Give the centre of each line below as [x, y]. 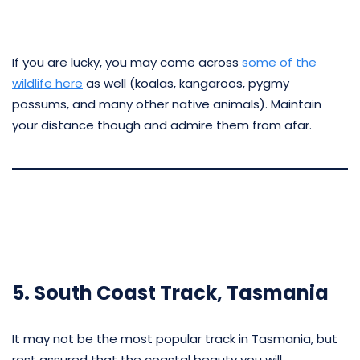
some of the [279, 62]
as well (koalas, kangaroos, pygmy [186, 83]
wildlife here [47, 83]
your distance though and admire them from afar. [162, 125]
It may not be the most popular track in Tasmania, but [175, 338]
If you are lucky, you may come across [127, 62]
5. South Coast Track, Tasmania [170, 292]
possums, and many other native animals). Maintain [167, 104]
